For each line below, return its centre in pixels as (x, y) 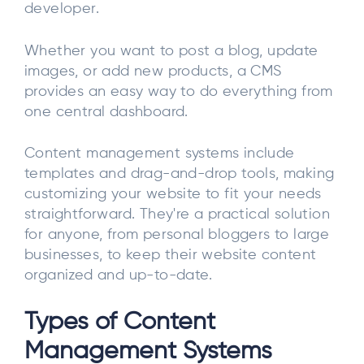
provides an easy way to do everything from (179, 91)
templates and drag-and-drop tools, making (180, 174)
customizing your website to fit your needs (173, 195)
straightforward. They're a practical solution (177, 215)
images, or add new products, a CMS (153, 71)
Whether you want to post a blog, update (171, 51)
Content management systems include (160, 154)
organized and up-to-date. (118, 276)
